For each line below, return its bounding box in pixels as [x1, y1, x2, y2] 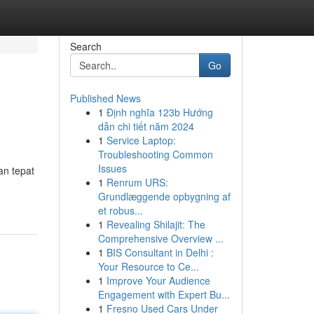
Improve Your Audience [106, 273, 210, 287]
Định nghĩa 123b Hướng [106, 105, 213, 119]
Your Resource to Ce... [97, 259, 199, 273]
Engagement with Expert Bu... [97, 287, 230, 301]
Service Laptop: [106, 133, 176, 147]
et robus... [97, 203, 143, 217]
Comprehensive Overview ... [97, 231, 224, 245]
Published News [69, 91, 141, 105]
